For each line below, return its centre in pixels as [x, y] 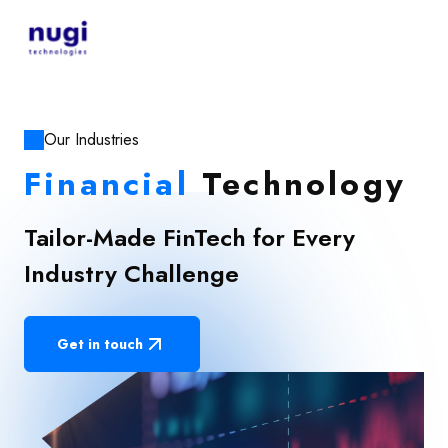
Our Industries [91, 139]
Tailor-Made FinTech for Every [189, 237]
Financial [106, 184]
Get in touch [100, 343]
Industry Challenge [131, 273]
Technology [304, 184]
